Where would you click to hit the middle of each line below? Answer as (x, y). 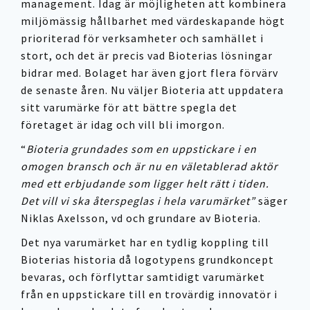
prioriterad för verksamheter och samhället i (142, 38)
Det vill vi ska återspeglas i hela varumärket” (139, 200)
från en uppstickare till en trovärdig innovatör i (149, 294)
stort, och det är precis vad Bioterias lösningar (147, 56)
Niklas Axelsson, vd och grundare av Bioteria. (142, 218)
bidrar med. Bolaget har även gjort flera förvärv (149, 73)
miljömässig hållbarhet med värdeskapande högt (153, 21)
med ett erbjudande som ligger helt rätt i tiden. (145, 183)
